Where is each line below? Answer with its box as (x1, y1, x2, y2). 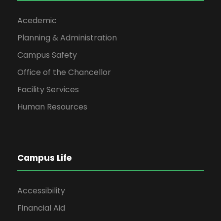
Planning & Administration (17, 32, 117, 43)
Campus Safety (17, 49, 77, 61)
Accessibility (17, 184, 65, 196)
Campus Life (17, 151, 72, 164)
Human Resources (17, 101, 87, 112)
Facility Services (17, 83, 79, 95)
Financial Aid (17, 202, 65, 214)
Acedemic (17, 14, 57, 26)
